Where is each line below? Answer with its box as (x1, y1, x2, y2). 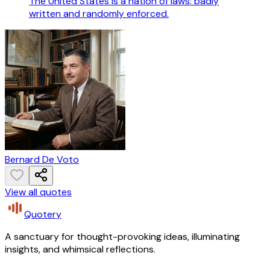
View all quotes (5, 186, 72, 199)
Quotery (24, 208, 61, 221)
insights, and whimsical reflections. (5, 243, 155, 256)
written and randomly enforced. (29, 7, 169, 20)
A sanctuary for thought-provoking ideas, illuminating (5, 230, 240, 243)
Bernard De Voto (5, 153, 79, 166)
